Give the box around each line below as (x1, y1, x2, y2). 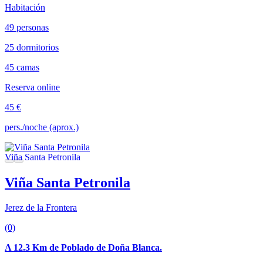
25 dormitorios (5, 42, 59, 52)
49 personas (5, 22, 49, 32)
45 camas (5, 62, 39, 72)
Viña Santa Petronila (5, 174, 130, 190)
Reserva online (5, 82, 60, 92)
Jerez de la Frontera (5, 202, 77, 213)
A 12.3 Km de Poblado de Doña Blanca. (5, 242, 162, 252)
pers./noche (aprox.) (5, 122, 79, 132)
